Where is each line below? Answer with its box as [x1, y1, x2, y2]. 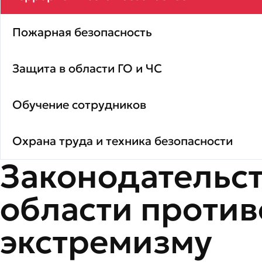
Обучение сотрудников [12, 97, 146, 112]
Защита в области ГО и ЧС [12, 61, 162, 76]
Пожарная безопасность [12, 25, 152, 40]
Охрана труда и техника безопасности [12, 133, 233, 149]
